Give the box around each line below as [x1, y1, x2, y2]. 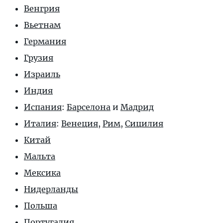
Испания [24, 102, 62, 112]
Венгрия [24, 3, 60, 13]
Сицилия [125, 118, 163, 128]
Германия [24, 36, 66, 46]
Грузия [24, 53, 53, 63]
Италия [24, 118, 56, 128]
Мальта [24, 151, 55, 161]
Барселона [67, 102, 111, 112]
